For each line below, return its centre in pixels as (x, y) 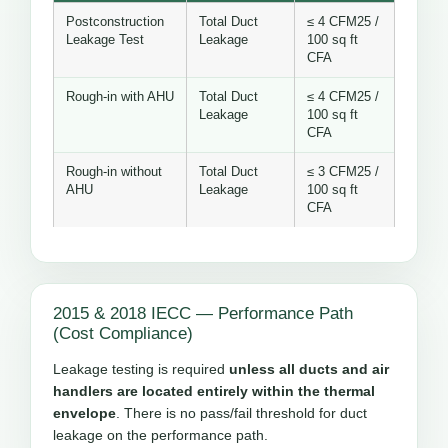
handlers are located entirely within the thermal (214, 391)
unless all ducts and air (309, 369)
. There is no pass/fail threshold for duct (241, 413)
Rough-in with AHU (120, 97)
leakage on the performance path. (160, 435)
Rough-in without (114, 172)
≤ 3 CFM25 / (343, 172)
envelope (84, 413)
